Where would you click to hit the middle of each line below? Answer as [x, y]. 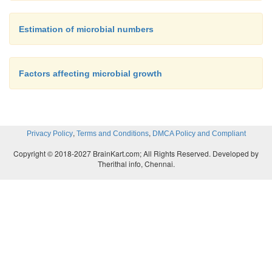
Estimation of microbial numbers [86, 29]
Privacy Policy [49, 133]
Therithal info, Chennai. [136, 163]
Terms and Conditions [112, 133]
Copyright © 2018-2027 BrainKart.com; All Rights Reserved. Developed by [136, 153]
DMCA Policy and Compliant [199, 133]
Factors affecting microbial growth [90, 73]
